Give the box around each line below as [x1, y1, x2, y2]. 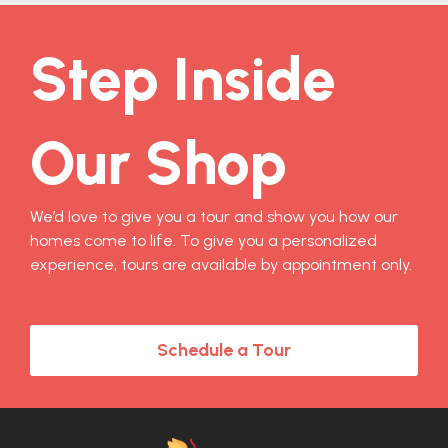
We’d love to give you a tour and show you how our [30, 207, 398, 227]
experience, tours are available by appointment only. [30, 255, 412, 275]
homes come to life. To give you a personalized [30, 231, 377, 251]
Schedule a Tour [157, 339, 291, 362]
